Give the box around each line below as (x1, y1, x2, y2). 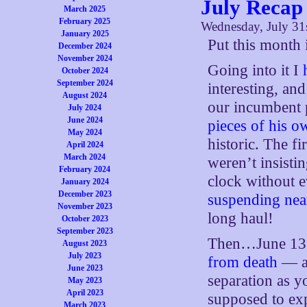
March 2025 (64, 4, 106, 14)
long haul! (208, 210, 274, 227)
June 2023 (66, 263, 103, 273)
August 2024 (62, 90, 108, 100)
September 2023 (56, 226, 113, 236)
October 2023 (61, 214, 108, 223)
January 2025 (60, 29, 109, 38)
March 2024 (64, 152, 106, 162)
